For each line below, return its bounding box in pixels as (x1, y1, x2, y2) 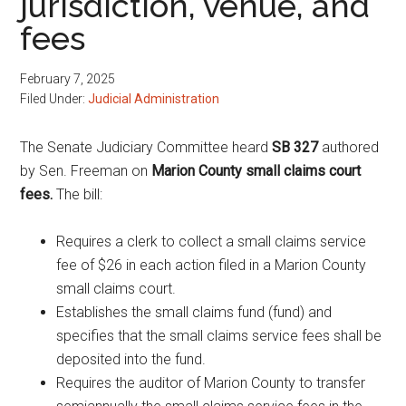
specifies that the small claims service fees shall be (56, 327, 382, 344)
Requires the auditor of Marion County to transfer (56, 374, 366, 391)
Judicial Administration (88, 92, 220, 106)
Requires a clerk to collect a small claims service (56, 233, 367, 250)
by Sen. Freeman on (20, 162, 152, 179)
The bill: (56, 186, 103, 203)
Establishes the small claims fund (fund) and (56, 304, 333, 321)
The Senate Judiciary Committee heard (20, 139, 273, 156)
